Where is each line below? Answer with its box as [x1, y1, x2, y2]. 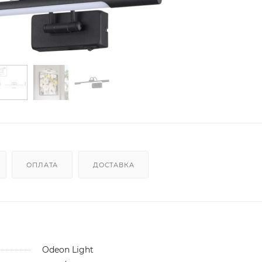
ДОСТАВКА [93, 160, 135, 169]
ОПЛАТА [26, 160, 58, 169]
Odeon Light [42, 244, 94, 255]
